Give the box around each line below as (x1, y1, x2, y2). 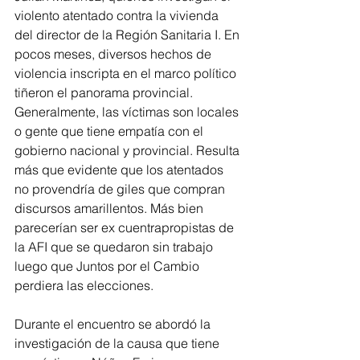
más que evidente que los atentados (14, 161, 227, 178)
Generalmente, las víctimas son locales (14, 103, 242, 120)
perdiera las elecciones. (14, 276, 153, 293)
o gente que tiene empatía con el (14, 122, 207, 139)
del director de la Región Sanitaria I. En (14, 26, 243, 43)
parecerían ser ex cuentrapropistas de (14, 219, 237, 235)
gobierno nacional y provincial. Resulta (14, 141, 243, 158)
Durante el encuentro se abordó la (14, 315, 214, 332)
